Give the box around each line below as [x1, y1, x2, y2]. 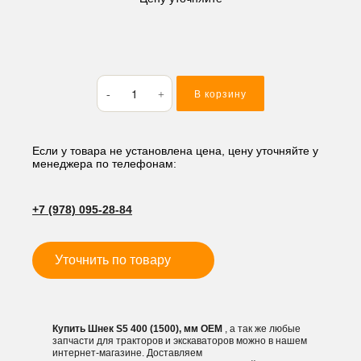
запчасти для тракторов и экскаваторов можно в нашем [52, 335, 307, 346]
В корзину [194, 89, 247, 100]
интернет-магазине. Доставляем [52, 347, 202, 359]
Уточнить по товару [55, 253, 171, 267]
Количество [96, 74, 156, 90]
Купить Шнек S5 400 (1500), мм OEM [52, 323, 225, 334]
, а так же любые [225, 323, 301, 334]
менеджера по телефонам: [32, 157, 176, 170]
